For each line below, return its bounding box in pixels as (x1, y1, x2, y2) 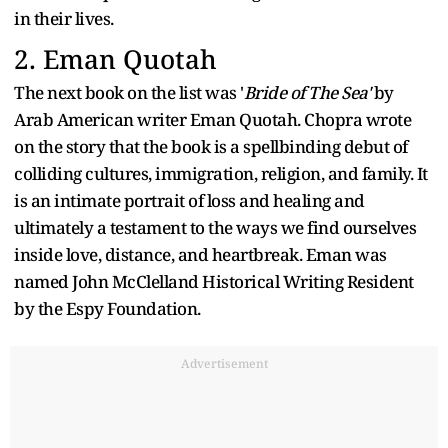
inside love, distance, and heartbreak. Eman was (14, 242, 387, 266)
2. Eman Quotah (14, 40, 217, 77)
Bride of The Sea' (243, 80, 370, 104)
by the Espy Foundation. (14, 296, 201, 320)
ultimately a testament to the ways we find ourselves (14, 215, 416, 239)
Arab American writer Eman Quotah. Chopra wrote (14, 107, 411, 131)
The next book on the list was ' (14, 80, 244, 104)
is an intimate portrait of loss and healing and (14, 188, 365, 212)
